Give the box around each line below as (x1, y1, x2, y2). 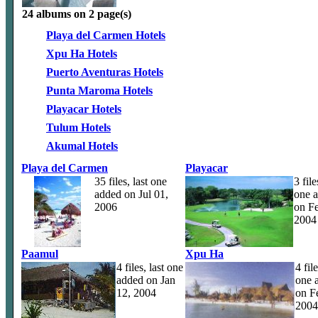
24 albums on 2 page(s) (22, 8, 131, 20)
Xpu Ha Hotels (46, 48, 117, 60)
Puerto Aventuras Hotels (46, 66, 163, 78)
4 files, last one (116, 261, 183, 273)
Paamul (21, 248, 58, 260)
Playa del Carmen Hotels (46, 29, 165, 41)
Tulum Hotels (46, 121, 111, 133)
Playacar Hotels (46, 103, 121, 115)
